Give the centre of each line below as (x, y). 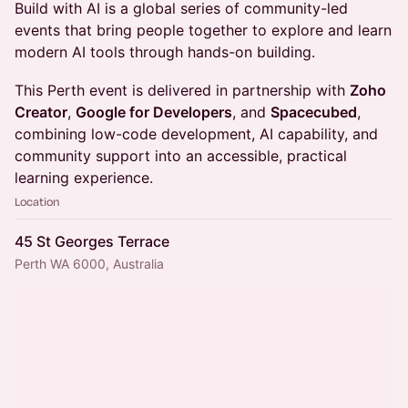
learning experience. (84, 178)
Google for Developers (154, 112)
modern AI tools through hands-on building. (165, 52)
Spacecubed (314, 112)
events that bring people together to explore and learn (203, 30)
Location (37, 201)
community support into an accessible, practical (181, 156)
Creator (41, 112)
